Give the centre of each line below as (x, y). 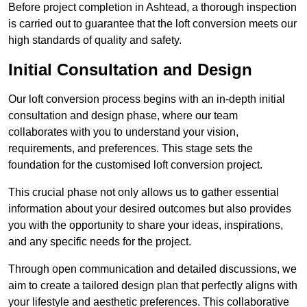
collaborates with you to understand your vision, (123, 132)
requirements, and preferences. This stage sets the (131, 149)
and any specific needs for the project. (100, 242)
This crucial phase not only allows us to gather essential (144, 193)
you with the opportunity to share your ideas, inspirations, (146, 225)
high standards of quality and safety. (95, 40)
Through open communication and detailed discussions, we (152, 269)
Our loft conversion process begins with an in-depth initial (147, 99)
